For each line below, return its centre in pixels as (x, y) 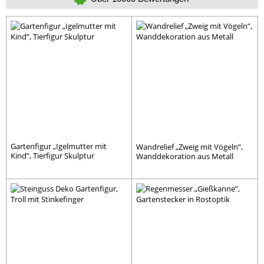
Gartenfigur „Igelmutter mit (59, 146)
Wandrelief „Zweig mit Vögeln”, (189, 146)
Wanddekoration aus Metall (185, 156)
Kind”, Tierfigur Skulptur (52, 155)
